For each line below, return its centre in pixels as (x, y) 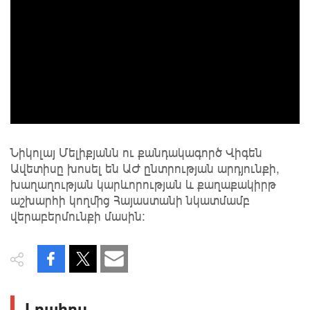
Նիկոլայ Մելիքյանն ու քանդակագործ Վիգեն (136, 153)
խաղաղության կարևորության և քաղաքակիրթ (143, 184)
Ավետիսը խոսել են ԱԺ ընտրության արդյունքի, (145, 168)
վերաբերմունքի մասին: (78, 216)
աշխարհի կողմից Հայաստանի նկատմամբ (130, 200)
